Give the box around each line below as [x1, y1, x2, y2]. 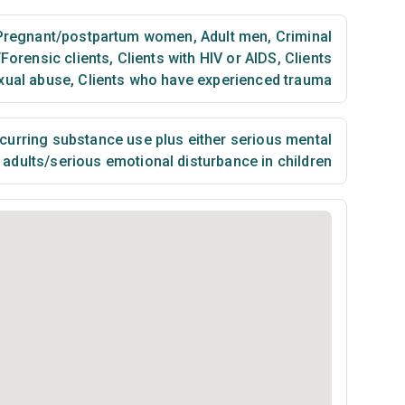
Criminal [271, 28, 332, 45]
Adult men [196, 28, 268, 45]
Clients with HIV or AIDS [113, 50, 278, 67]
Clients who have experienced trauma [74, 71, 332, 89]
